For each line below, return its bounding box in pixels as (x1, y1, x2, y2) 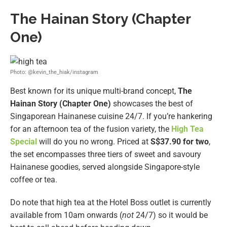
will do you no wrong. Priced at (37, 136, 150, 146)
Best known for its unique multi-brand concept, (10, 86, 178, 96)
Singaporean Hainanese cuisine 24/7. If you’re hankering (10, 111, 212, 121)
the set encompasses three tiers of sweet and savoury (10, 149, 201, 159)
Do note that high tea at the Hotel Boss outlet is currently (10, 197, 211, 207)
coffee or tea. (10, 174, 57, 184)
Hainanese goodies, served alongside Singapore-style (10, 162, 200, 172)
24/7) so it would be (136, 210, 208, 220)
